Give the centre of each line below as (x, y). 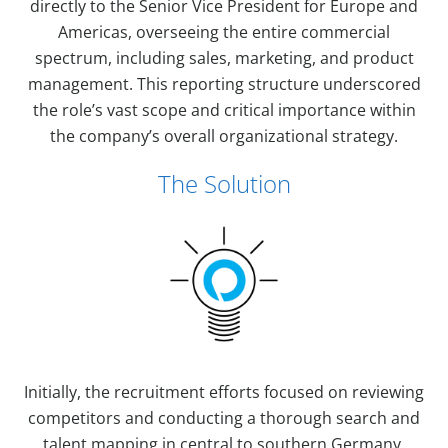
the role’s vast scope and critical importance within (224, 109)
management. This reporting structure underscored (224, 83)
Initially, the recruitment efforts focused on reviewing (224, 391)
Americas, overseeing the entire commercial (224, 31)
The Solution (224, 183)
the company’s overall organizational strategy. (224, 135)
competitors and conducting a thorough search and (224, 417)
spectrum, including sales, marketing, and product (224, 57)
